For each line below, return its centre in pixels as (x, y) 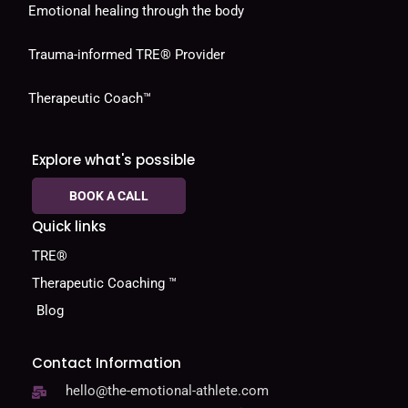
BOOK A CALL (109, 196)
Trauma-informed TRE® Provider (127, 55)
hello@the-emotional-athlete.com (167, 391)
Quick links (69, 227)
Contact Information (107, 363)
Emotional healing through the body (136, 11)
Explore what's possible (113, 160)
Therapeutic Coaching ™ (104, 284)
